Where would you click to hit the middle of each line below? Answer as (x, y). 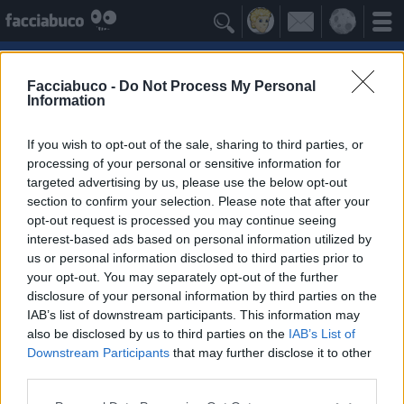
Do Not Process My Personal (217, 86)
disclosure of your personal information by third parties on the (202, 295)
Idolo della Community (185, 133)
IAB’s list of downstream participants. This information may (193, 314)
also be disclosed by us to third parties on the (158, 333)
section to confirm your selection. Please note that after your (198, 201)
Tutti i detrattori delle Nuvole (197, 298)
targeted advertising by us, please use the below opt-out (187, 182)
